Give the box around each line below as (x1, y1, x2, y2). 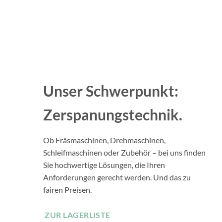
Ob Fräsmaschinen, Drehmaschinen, (43, 135, 166, 145)
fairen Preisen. (43, 184, 92, 194)
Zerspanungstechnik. (43, 105, 182, 123)
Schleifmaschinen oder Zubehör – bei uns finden (43, 147, 206, 157)
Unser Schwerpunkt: (43, 81, 178, 100)
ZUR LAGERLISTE (45, 211, 111, 220)
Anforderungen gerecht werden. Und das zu (43, 172, 191, 182)
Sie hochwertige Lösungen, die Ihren (43, 160, 165, 169)
